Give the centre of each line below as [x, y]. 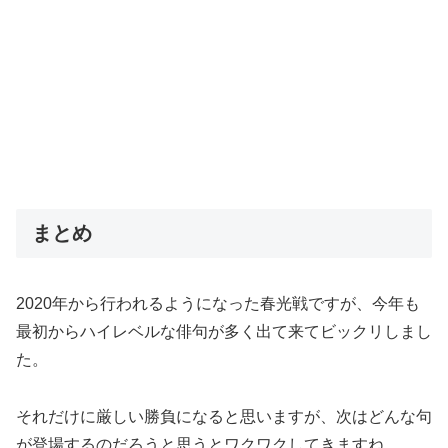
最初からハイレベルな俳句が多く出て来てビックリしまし [224, 332]
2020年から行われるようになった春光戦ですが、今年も [218, 304]
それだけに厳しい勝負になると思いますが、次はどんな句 [224, 416]
